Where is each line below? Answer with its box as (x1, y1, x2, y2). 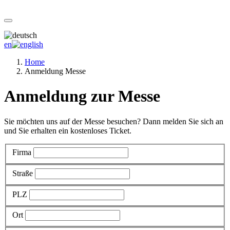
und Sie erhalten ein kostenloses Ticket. (4, 126, 131, 135)
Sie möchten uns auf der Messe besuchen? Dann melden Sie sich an (4, 117, 223, 126)
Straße (12, 169, 33, 178)
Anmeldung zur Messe (4, 87, 160, 106)
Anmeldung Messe (25, 67, 86, 75)
